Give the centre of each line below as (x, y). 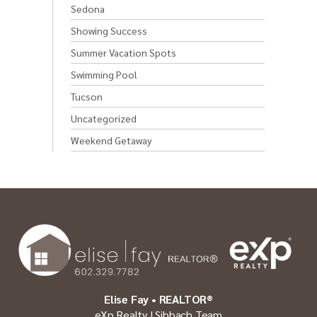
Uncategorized (104, 118)
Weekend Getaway (111, 140)
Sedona (88, 8)
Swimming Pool (104, 74)
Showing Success (109, 30)
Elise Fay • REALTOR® (158, 299)
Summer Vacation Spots (123, 52)
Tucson (87, 96)
